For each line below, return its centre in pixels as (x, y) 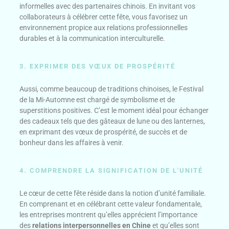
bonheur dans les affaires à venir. (72, 143)
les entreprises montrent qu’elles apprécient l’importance (109, 215)
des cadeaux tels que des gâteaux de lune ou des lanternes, (112, 121)
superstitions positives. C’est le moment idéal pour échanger (114, 111)
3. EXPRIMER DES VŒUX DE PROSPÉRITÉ (97, 66)
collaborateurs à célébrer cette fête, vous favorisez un (104, 17)
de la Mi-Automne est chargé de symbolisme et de (97, 100)
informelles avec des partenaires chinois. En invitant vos (108, 6)
